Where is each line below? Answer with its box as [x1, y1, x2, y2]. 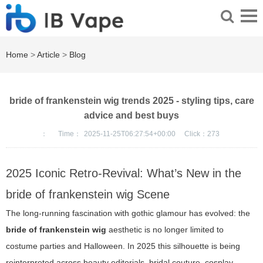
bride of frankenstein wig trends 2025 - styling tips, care [9, 96, 254, 106]
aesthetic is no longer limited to [106, 225, 224, 235]
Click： [184, 130, 207, 139]
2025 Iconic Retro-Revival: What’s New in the [6, 167, 241, 180]
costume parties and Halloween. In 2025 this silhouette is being [6, 241, 240, 251]
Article [37, 50, 60, 60]
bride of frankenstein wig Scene [6, 188, 170, 201]
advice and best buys [84, 110, 179, 121]
